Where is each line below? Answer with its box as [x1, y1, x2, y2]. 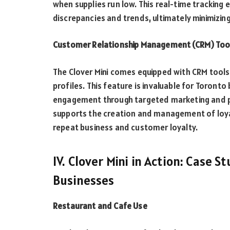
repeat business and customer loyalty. [53, 122, 198, 133]
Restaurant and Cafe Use [53, 200, 147, 212]
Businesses [53, 171, 114, 188]
